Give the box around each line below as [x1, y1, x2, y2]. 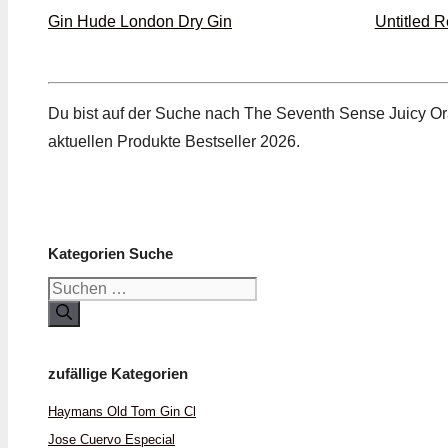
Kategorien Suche [48, 245, 173, 263]
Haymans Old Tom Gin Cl [48, 403, 196, 419]
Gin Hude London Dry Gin [48, 12, 232, 30]
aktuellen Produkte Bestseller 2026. [48, 132, 300, 150]
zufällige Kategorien [48, 364, 188, 382]
